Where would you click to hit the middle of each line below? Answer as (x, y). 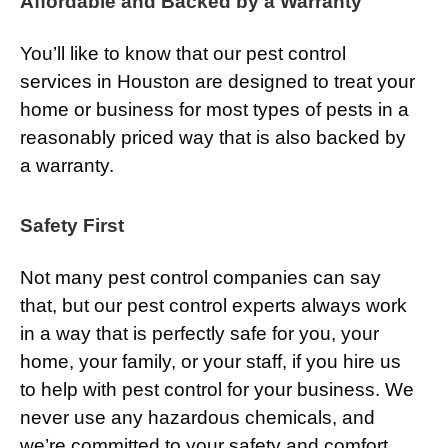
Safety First (72, 226)
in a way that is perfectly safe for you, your (199, 334)
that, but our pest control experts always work (213, 306)
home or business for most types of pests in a (214, 110)
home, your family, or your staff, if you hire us (210, 362)
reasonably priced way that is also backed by (213, 138)
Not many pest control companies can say (200, 278)
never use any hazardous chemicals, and (197, 418)
